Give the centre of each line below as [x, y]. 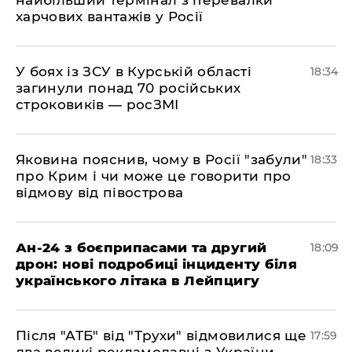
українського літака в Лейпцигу [138, 280]
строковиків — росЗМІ [97, 104]
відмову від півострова [100, 192]
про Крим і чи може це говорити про [154, 176]
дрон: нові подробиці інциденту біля [156, 264]
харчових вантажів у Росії [110, 16]
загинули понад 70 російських [128, 88]
